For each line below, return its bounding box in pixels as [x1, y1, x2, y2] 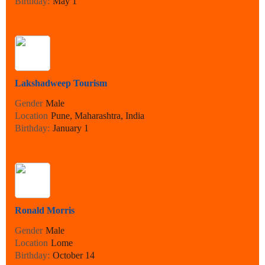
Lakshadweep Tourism [15, 78, 107, 89]
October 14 [53, 250, 95, 261]
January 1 [53, 123, 89, 134]
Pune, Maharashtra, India [51, 111, 144, 121]
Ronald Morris [15, 205, 75, 216]
